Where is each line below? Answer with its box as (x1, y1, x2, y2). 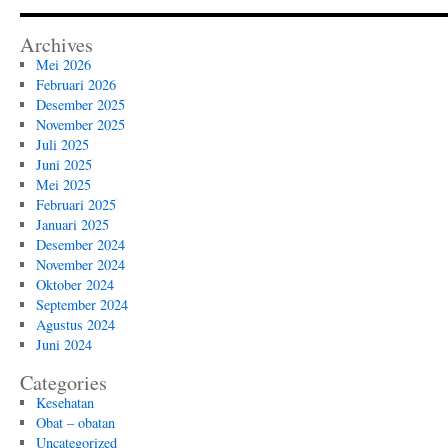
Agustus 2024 (35, 315, 115, 334)
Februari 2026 (35, 75, 116, 94)
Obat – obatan (35, 413, 115, 432)
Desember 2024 (35, 235, 125, 254)
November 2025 (35, 115, 125, 134)
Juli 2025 (35, 135, 89, 154)
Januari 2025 (35, 215, 109, 234)
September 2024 (35, 295, 128, 314)
